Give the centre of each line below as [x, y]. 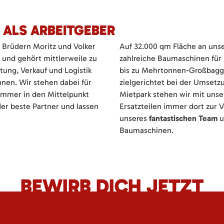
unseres [134, 118]
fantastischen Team [183, 118]
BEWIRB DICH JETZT [112, 186]
